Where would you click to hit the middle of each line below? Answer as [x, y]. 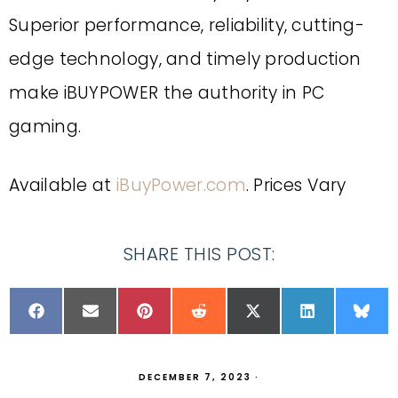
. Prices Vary [296, 185]
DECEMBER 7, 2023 [195, 377]
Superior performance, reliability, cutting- [187, 25]
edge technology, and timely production [185, 59]
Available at [63, 185]
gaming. [45, 127]
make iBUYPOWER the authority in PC [167, 93]
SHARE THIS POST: [199, 254]
